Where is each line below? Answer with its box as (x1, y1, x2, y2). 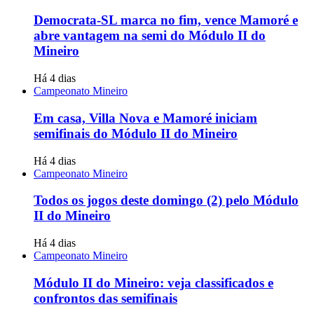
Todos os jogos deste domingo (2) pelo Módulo (34, 193, 299, 208)
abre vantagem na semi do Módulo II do (34, 28, 266, 43)
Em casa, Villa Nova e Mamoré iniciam (34, 110, 257, 125)
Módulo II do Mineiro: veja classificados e (34, 275, 273, 290)
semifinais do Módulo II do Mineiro (34, 125, 238, 141)
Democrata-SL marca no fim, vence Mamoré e (34, 13, 298, 28)
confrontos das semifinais (34, 290, 177, 306)
